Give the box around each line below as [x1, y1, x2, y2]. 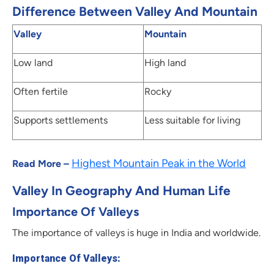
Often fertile [13, 86, 68, 98]
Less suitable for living [144, 114, 240, 127]
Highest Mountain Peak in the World [72, 157, 246, 171]
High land [144, 57, 186, 69]
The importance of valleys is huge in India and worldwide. [12, 227, 261, 239]
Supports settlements [13, 114, 108, 127]
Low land [13, 57, 53, 69]
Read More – [12, 158, 72, 170]
